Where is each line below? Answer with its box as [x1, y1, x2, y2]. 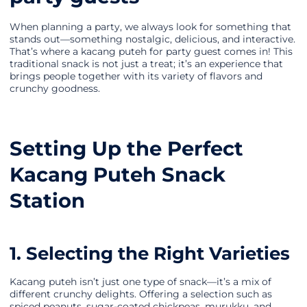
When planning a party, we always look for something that [10, 21, 291, 34]
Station [10, 188, 85, 213]
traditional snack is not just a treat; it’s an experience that [10, 58, 283, 71]
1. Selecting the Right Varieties [10, 242, 290, 265]
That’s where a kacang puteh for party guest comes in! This [10, 45, 293, 58]
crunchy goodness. [10, 82, 100, 95]
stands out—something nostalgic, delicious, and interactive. [10, 33, 295, 46]
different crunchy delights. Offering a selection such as [10, 288, 272, 301]
